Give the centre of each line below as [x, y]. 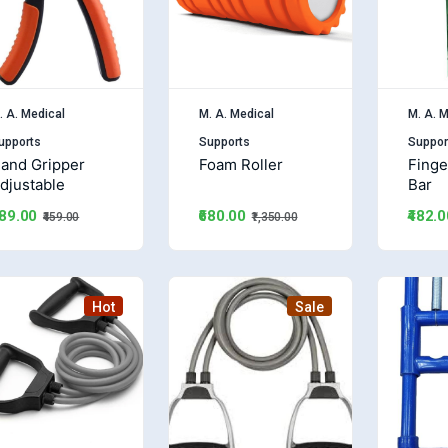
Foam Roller [240, 164]
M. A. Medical [236, 113]
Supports [224, 141]
